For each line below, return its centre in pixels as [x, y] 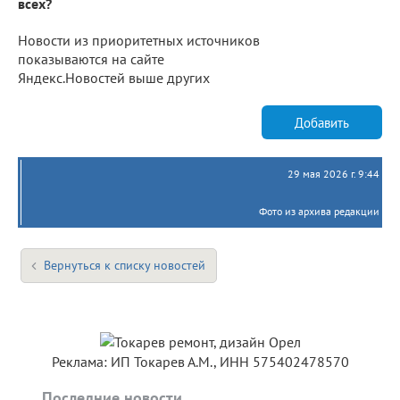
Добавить [322, 122]
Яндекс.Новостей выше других [114, 78]
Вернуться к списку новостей [125, 266]
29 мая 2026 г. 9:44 [333, 174]
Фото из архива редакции [319, 212]
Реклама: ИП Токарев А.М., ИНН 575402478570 [200, 362]
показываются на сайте [91, 59]
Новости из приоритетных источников [139, 41]
